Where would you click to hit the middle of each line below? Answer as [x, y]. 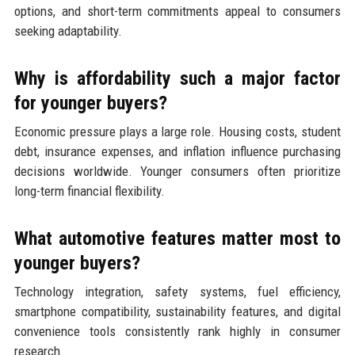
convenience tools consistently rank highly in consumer [177, 331]
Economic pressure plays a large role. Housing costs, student [177, 131]
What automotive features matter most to [177, 238]
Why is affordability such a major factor [177, 78]
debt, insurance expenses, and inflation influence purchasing [177, 151]
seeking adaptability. [68, 31]
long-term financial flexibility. [89, 191]
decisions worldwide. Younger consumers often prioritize [177, 171]
